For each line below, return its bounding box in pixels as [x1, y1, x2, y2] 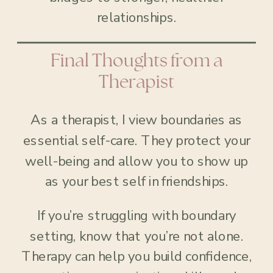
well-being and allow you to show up [25, 152, 248, 171]
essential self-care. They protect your [23, 131, 250, 151]
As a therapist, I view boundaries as [30, 110, 243, 130]
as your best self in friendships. [44, 172, 229, 191]
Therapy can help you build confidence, [21, 247, 252, 266]
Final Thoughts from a [50, 52, 223, 70]
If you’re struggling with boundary [37, 206, 236, 225]
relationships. [96, 8, 177, 27]
